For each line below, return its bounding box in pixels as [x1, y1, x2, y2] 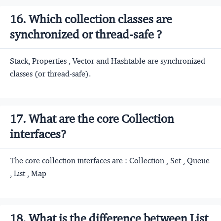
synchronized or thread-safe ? [10, 27, 162, 42]
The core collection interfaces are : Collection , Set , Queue [10, 155, 210, 165]
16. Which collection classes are [10, 11, 172, 27]
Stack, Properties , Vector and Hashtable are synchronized [10, 56, 205, 66]
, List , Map [10, 168, 46, 178]
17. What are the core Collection [10, 111, 174, 126]
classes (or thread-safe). [10, 69, 91, 78]
